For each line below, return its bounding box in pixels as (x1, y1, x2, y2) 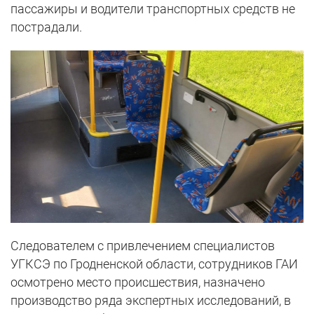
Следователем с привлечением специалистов (11, 238, 275, 253)
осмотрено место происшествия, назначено (11, 275, 265, 289)
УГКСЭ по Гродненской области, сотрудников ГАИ (11, 257, 298, 271)
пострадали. (11, 20, 82, 35)
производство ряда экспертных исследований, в (11, 293, 291, 308)
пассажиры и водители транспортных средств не (11, 1, 295, 17)
